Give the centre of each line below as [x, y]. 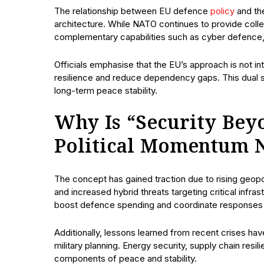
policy [222, 11]
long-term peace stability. [106, 90]
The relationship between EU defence [132, 11]
